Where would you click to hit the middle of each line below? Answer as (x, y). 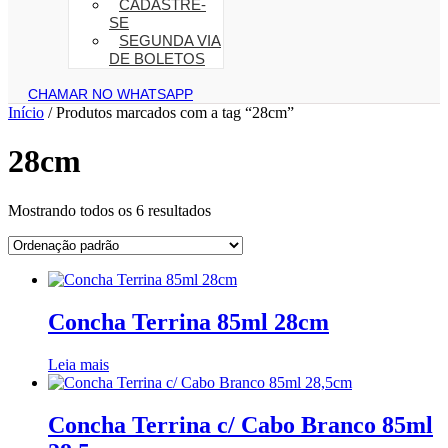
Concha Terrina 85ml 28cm (188, 321)
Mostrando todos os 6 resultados (109, 210)
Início (26, 112)
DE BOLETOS (157, 58)
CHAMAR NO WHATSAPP (110, 94)
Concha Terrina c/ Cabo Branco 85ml (240, 424)
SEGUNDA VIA (170, 40)
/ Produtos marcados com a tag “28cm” (169, 112)
